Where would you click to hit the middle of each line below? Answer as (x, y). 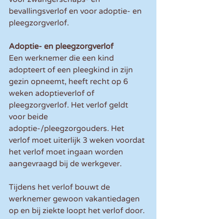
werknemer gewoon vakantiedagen (75, 199)
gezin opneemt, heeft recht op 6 (69, 82)
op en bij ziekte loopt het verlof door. (78, 211)
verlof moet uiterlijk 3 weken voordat (78, 141)
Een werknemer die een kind (62, 58)
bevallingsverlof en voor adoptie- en (76, 11)
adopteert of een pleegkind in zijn (72, 70)
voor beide (29, 117)
